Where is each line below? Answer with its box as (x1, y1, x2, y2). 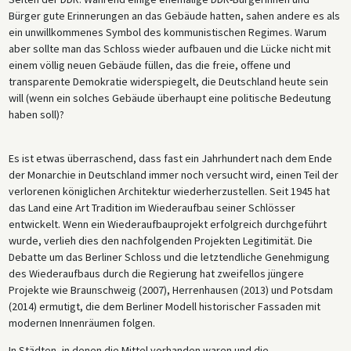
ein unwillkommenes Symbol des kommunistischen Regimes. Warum (8, 24, 327, 39)
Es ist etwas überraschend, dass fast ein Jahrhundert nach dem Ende (8, 150, 332, 165)
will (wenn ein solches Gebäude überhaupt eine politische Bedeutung (8, 90, 331, 105)
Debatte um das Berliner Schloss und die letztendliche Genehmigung (8, 249, 330, 264)
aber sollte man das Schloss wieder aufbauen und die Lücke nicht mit (8, 41, 331, 56)
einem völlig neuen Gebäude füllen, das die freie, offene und (8, 57, 291, 72)
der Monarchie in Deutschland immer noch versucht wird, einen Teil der (8, 167, 338, 182)
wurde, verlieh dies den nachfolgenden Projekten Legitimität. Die (8, 233, 313, 248)
